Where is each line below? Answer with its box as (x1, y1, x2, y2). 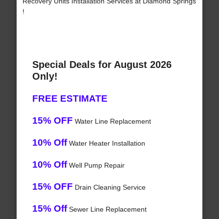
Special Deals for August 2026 (32, 59, 172, 70)
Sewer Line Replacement (66, 205, 147, 214)
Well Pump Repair (66, 161, 125, 170)
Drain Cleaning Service (72, 183, 146, 192)
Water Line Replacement (72, 117, 151, 126)
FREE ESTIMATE (32, 93, 108, 104)
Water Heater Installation (66, 139, 145, 148)
